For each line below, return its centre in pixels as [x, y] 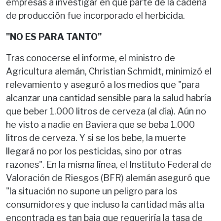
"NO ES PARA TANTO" [55, 37]
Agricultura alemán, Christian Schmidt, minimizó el [109, 71]
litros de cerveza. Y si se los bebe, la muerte [96, 138]
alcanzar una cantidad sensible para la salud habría [109, 98]
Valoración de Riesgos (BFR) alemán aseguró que [108, 178]
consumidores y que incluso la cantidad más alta [105, 204]
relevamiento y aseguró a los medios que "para [103, 84]
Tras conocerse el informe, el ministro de [91, 58]
